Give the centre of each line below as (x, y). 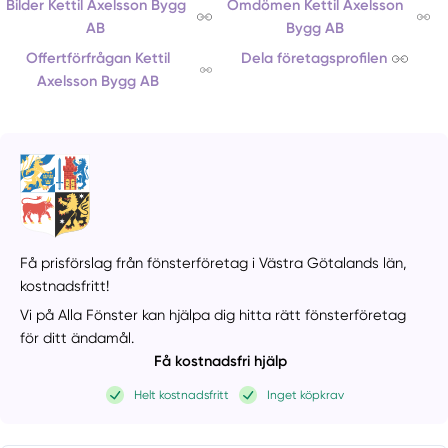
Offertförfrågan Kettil (97, 58)
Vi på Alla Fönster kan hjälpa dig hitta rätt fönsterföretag (213, 314)
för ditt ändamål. (77, 337)
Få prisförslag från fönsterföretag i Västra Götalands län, (214, 263)
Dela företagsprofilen (313, 58)
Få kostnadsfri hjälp (221, 360)
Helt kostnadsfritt (181, 395)
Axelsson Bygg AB (97, 81)
